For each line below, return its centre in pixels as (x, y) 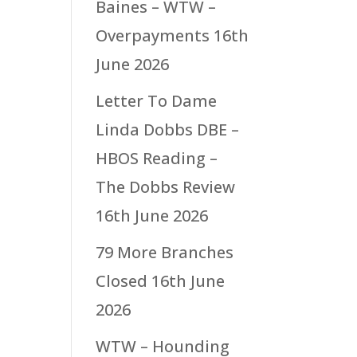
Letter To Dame (157, 100)
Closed (122, 280)
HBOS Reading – (157, 157)
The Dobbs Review (166, 186)
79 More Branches (165, 251)
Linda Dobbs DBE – (168, 129)
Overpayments (153, 35)
